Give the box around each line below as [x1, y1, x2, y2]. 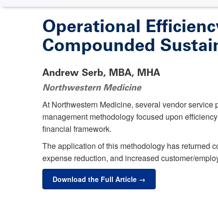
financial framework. [42, 123, 113, 134]
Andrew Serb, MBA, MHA [42, 66, 160, 78]
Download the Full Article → [53, 174, 145, 184]
